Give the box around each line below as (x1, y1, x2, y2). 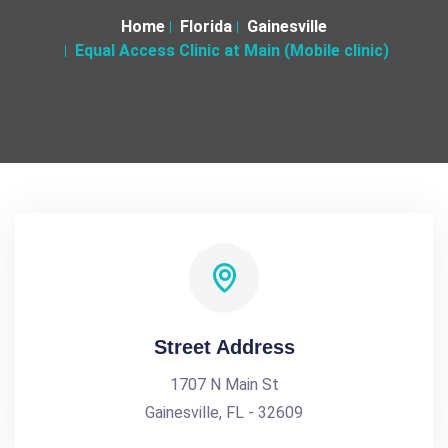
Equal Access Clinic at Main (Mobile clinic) (74, 41, 389, 60)
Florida (180, 17, 232, 36)
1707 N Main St (169, 375, 279, 394)
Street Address (153, 336, 295, 358)
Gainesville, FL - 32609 (145, 403, 303, 422)
